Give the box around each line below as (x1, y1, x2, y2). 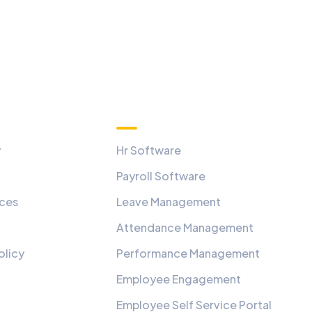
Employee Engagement (116, 272, 241, 286)
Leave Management (116, 194, 221, 209)
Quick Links (116, 97, 200, 117)
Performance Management (116, 246, 260, 260)
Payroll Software (116, 169, 205, 183)
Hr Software (116, 143, 181, 157)
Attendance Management (116, 220, 253, 235)
